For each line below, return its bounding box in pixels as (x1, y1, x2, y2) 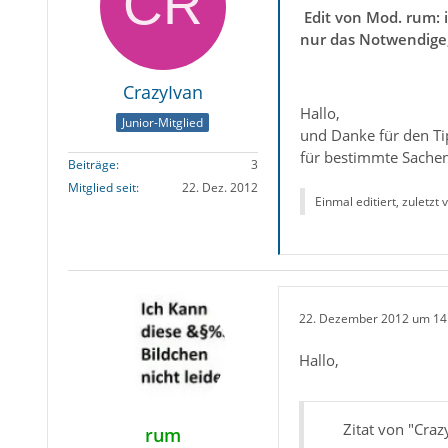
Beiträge (67, 155, 116, 173)
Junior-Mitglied (122, 113, 204, 131)
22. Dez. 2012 (181, 178, 258, 196)
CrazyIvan (122, 80, 203, 105)
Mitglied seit (67, 178, 136, 196)
